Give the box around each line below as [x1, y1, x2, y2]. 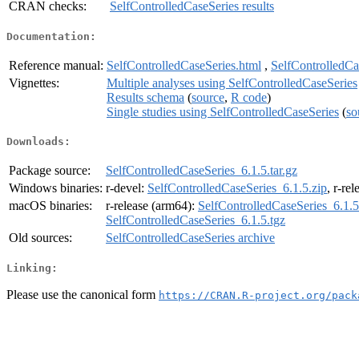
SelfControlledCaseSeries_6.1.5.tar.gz [106, 163, 297, 178]
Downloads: [6, 135, 71, 148]
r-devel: [106, 181, 147, 196]
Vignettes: [9, 75, 59, 90]
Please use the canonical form [6, 287, 159, 301]
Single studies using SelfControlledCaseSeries [107, 104, 339, 119]
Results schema [107, 90, 184, 104]
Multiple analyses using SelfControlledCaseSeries [107, 75, 357, 90]
